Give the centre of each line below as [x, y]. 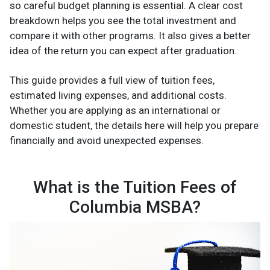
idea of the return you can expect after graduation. [123, 51]
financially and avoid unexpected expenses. [107, 141]
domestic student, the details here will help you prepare [134, 126]
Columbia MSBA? [135, 207]
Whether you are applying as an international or [115, 111]
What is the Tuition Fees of [135, 187]
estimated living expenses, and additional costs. [118, 96]
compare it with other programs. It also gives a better [130, 36]
